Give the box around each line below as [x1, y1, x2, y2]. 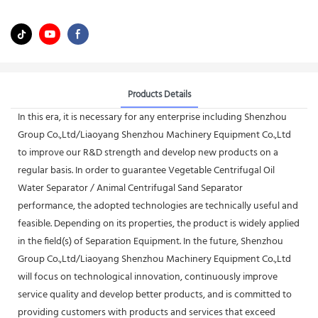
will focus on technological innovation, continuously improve [18, 268, 278, 285]
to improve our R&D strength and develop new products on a [18, 144, 278, 161]
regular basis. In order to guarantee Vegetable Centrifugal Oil [18, 162, 275, 179]
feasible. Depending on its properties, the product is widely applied [18, 215, 300, 232]
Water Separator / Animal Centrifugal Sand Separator [18, 180, 243, 197]
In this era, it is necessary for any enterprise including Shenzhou [18, 109, 287, 126]
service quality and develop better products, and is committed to [18, 286, 292, 303]
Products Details [127, 87, 191, 102]
